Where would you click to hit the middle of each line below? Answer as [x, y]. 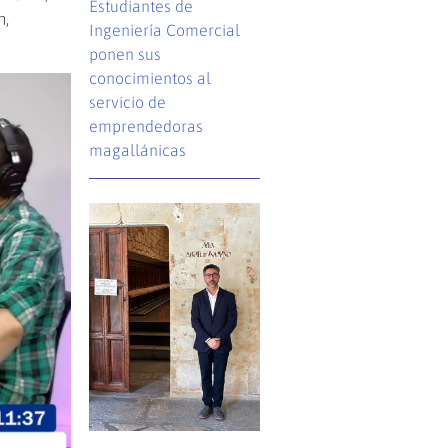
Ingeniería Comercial [165, 29]
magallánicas [138, 149]
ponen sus [125, 53]
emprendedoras [146, 125]
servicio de [128, 101]
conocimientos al [150, 77]
